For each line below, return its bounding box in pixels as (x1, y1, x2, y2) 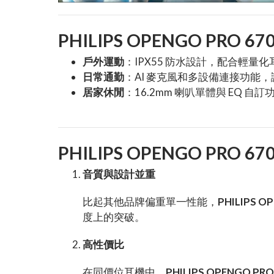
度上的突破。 (83, 210, 145, 224)
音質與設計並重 (83, 168, 155, 181)
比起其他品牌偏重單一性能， (83, 195, 218, 209)
